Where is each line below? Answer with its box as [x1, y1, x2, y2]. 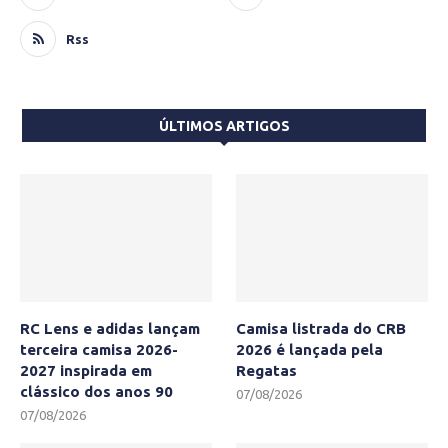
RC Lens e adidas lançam [20, 319, 200, 337]
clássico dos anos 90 [20, 382, 173, 400]
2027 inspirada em [20, 361, 152, 379]
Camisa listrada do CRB [236, 319, 407, 337]
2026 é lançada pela [236, 340, 384, 358]
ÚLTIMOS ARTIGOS [158, 118, 290, 134]
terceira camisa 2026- [20, 340, 178, 358]
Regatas [236, 361, 298, 379]
